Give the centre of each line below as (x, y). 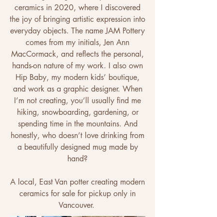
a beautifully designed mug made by (77, 147)
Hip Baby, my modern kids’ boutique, (77, 77)
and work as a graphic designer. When (77, 89)
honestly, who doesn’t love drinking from (77, 135)
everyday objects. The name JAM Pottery (77, 31)
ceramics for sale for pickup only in (77, 193)
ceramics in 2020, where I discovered (77, 7)
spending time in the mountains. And (77, 124)
